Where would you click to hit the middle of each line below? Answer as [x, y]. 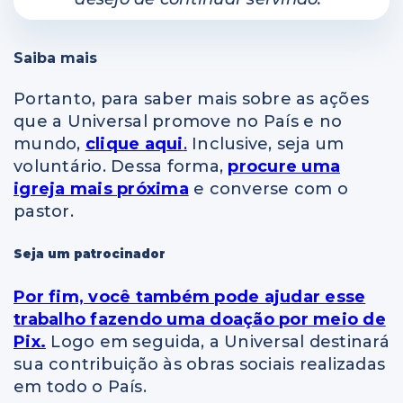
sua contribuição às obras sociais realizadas [199, 364]
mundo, [49, 144]
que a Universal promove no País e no [178, 122]
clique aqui [134, 144]
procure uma [284, 167]
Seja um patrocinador [90, 254]
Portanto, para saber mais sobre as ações [191, 99]
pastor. [44, 212]
